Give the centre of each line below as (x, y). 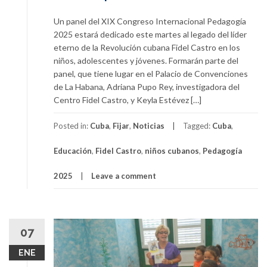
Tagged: (198, 125)
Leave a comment (124, 176)
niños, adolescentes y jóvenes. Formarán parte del (146, 60)
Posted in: (72, 125)
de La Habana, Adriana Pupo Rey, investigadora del (147, 86)
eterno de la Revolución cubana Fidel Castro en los (147, 47)
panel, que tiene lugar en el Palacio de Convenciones (151, 73)
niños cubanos (172, 150)
